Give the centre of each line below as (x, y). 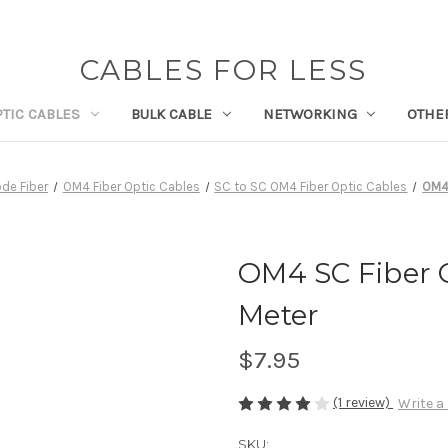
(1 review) (363, 402)
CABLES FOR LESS (224, 70)
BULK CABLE (171, 113)
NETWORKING (309, 113)
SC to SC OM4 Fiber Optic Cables (311, 186)
